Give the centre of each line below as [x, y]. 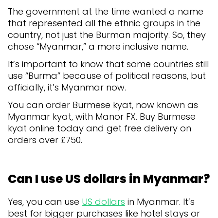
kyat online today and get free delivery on [100, 128]
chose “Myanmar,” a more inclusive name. [99, 46]
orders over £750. [45, 140]
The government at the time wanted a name [106, 11]
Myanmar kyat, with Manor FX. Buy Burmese [102, 116]
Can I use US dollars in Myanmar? [109, 179]
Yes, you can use [45, 201]
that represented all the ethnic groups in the [104, 23]
